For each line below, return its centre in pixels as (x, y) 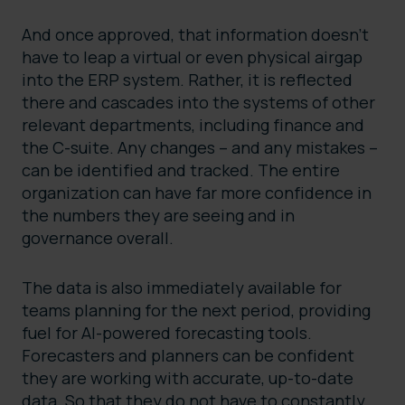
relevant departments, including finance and (193, 125)
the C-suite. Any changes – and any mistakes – (200, 148)
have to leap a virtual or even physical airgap (192, 57)
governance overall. (99, 238)
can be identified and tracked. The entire (181, 170)
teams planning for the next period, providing (196, 311)
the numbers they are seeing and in (158, 216)
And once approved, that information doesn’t (195, 35)
